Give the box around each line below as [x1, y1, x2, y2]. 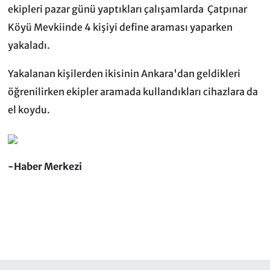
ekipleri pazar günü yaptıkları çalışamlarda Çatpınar [7, 3, 247, 16]
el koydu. [7, 104, 50, 116]
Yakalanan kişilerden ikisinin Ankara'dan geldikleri [7, 67, 240, 80]
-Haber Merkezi [7, 160, 82, 173]
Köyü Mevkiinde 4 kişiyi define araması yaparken [7, 21, 233, 34]
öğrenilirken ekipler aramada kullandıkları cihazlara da [7, 86, 258, 98]
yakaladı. [7, 39, 50, 52]
